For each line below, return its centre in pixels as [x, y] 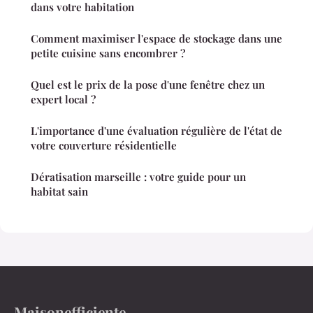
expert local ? [63, 99]
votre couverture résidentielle [104, 145]
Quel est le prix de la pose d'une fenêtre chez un [148, 84]
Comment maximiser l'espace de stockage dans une [156, 38]
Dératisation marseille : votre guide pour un [138, 176]
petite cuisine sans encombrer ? [108, 53]
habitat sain [59, 191]
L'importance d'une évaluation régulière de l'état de [156, 130]
